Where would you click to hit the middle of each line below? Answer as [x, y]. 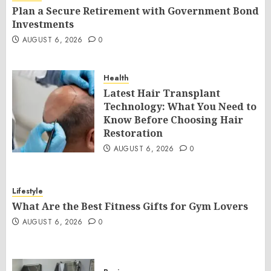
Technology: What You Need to [180, 106]
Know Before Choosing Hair [173, 120]
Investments [43, 24]
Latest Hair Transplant [162, 93]
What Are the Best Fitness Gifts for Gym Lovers [130, 206]
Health [116, 78]
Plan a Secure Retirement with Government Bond [135, 11]
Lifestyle [28, 191]
